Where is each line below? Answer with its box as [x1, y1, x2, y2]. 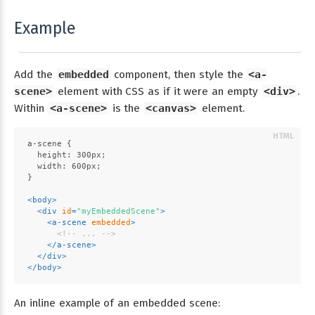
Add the [14, 67, 56, 81]
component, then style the [110, 67, 247, 81]
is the [108, 101, 144, 115]
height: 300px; [27, 150, 106, 160]
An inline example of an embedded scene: [14, 297, 220, 310]
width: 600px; [27, 162, 101, 172]
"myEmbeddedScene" [76, 207, 160, 217]
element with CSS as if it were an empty [54, 84, 262, 98]
